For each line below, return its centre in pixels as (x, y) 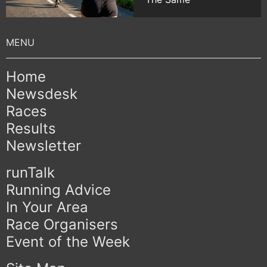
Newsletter (44, 145)
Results (31, 128)
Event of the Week (68, 241)
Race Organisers (62, 224)
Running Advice (58, 190)
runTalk (30, 172)
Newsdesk (42, 94)
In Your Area (47, 207)
